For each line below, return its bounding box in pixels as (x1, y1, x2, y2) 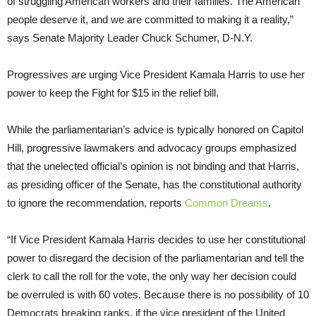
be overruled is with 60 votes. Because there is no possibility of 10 (7, 288, 309, 301)
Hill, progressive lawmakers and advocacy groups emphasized (7, 142, 296, 154)
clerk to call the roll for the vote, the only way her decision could (7, 270, 296, 283)
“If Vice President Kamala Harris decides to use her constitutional (7, 233, 305, 246)
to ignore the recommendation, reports (7, 197, 185, 209)
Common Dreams (185, 197, 268, 209)
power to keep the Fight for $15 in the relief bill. (7, 87, 221, 99)
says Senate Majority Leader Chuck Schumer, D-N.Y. (7, 32, 253, 44)
